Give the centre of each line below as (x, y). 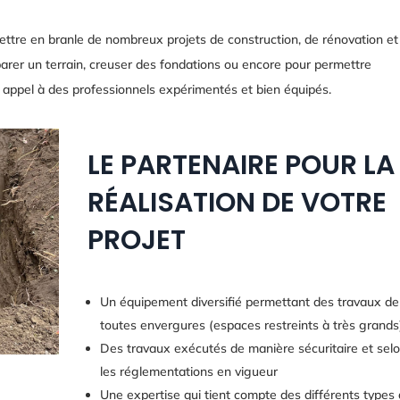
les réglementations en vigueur (189, 371)
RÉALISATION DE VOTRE (237, 202)
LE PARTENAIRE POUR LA (242, 165)
